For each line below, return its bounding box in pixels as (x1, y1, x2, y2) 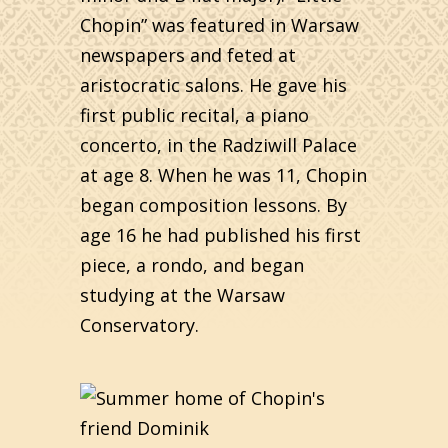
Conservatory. (80, 313, 199, 337)
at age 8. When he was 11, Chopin (80, 163, 367, 187)
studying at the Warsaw (80, 283, 285, 307)
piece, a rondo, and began (80, 253, 304, 277)
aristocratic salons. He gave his (80, 73, 347, 97)
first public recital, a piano (80, 103, 309, 127)
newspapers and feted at (80, 43, 296, 67)
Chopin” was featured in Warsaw (80, 13, 359, 37)
